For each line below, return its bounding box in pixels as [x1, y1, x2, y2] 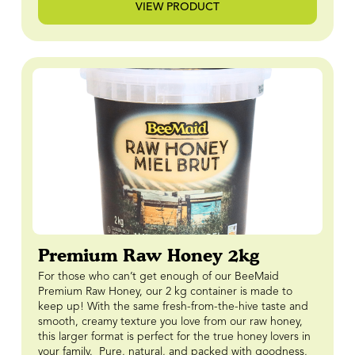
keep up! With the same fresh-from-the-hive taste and [37, 300, 308, 312]
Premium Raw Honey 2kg [37, 244, 259, 266]
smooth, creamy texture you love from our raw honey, [37, 315, 303, 327]
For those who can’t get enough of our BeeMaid [37, 270, 279, 282]
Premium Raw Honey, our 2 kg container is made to [37, 285, 292, 297]
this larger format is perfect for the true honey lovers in [37, 330, 311, 342]
